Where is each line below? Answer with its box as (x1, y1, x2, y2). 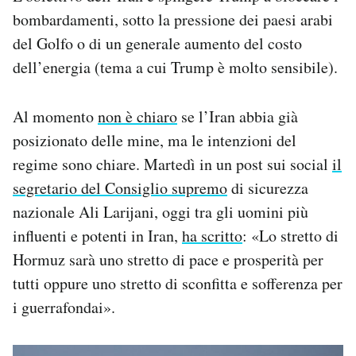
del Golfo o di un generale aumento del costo (13, 32, 302, 54)
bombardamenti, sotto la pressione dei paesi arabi (13, 8, 333, 30)
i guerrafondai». (13, 296, 115, 318)
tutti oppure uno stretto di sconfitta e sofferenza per (13, 272, 342, 294)
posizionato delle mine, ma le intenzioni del (13, 129, 296, 151)
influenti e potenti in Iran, (13, 224, 182, 246)
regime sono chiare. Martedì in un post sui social (13, 153, 332, 175)
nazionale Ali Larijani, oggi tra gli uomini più (13, 200, 308, 222)
